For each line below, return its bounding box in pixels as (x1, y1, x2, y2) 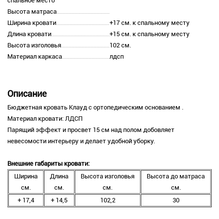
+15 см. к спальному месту (109, 30, 190, 38)
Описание (7, 88, 46, 99)
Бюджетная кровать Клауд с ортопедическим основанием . (7, 104, 183, 111)
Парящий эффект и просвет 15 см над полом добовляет (7, 126, 175, 134)
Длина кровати (7, 30, 51, 38)
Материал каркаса (7, 53, 62, 61)
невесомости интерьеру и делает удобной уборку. (7, 137, 155, 145)
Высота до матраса (147, 173, 205, 180)
